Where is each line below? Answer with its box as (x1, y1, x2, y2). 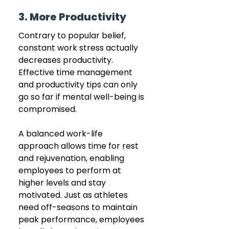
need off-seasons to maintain (18, 201, 140, 213)
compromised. (18, 103, 79, 115)
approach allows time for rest (18, 140, 141, 152)
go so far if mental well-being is (18, 90, 146, 103)
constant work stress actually (18, 41, 140, 54)
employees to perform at (18, 164, 123, 176)
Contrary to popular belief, (18, 29, 128, 41)
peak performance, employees (18, 213, 146, 225)
